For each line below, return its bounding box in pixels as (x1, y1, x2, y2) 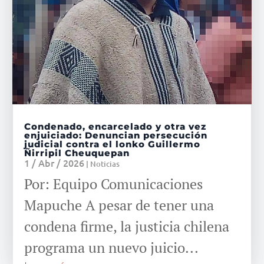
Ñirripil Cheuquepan (24, 147, 130, 159)
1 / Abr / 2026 (24, 156, 85, 170)
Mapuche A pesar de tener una (24, 196, 214, 215)
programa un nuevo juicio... (24, 238, 199, 258)
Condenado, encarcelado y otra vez (24, 121, 207, 133)
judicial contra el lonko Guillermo (24, 138, 201, 150)
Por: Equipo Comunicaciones (24, 174, 203, 194)
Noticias (90, 159, 120, 170)
